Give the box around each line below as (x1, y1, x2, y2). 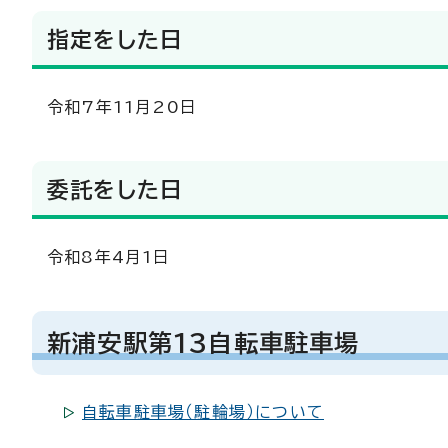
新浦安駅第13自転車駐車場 (47, 330, 360, 355)
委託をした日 (47, 178, 184, 201)
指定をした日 (47, 28, 184, 51)
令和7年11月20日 (47, 98, 197, 115)
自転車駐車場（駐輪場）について (82, 403, 324, 420)
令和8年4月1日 (47, 248, 171, 265)
